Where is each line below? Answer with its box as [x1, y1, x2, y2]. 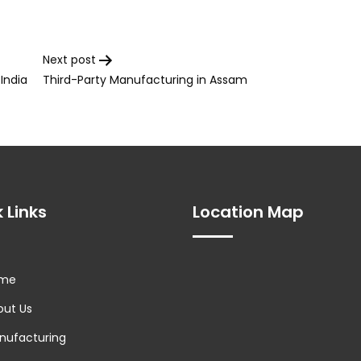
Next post [43, 52, 96, 68]
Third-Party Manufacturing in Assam [43, 72, 247, 89]
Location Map [193, 201, 304, 224]
